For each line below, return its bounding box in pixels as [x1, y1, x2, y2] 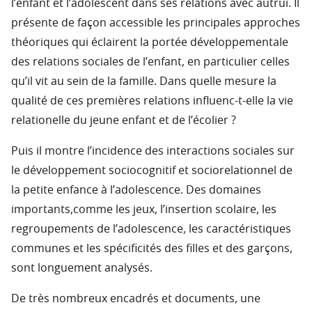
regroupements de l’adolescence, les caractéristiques [11, 224, 291, 235]
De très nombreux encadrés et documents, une [11, 293, 260, 305]
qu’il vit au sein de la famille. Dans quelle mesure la [11, 76, 276, 88]
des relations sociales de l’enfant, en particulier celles [11, 56, 290, 68]
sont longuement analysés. [11, 263, 153, 274]
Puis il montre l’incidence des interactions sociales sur [11, 146, 295, 157]
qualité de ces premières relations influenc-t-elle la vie [11, 95, 293, 107]
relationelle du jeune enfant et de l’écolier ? [11, 115, 236, 127]
